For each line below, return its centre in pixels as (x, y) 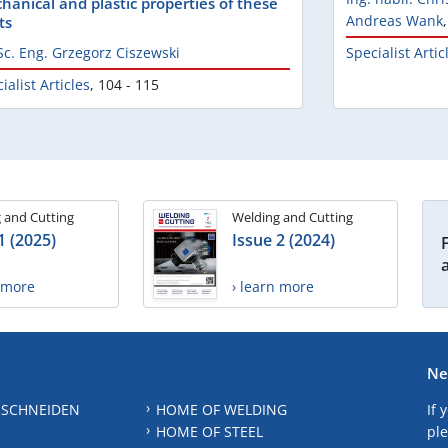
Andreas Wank (394, 21)
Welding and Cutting (292, 217)
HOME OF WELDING (221, 409)
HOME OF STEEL (209, 431)
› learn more (273, 287)
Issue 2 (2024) (283, 240)
